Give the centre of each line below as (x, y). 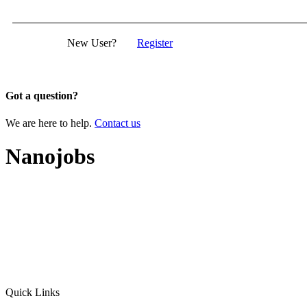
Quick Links (33, 293)
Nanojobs (50, 157)
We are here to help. (50, 123)
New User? (92, 43)
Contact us (118, 123)
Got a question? (42, 96)
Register (155, 43)
